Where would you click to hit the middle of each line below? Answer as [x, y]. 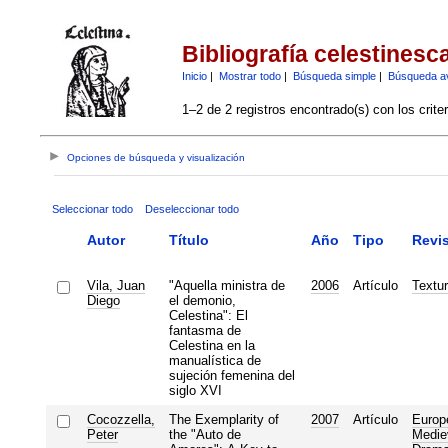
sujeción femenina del [231, 375]
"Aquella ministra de [226, 285]
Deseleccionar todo [191, 208]
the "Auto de [204, 434]
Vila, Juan [115, 285]
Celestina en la [211, 345]
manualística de [214, 360]
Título [188, 239]
